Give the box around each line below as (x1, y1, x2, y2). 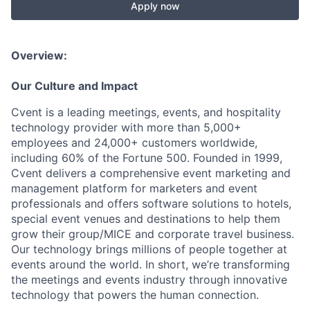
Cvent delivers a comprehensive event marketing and (11, 166, 291, 180)
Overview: (11, 48, 67, 62)
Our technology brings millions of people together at (11, 242, 287, 256)
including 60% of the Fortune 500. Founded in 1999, (11, 151, 282, 165)
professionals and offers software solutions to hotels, (11, 197, 291, 210)
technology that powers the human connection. (11, 288, 259, 302)
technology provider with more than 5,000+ (11, 120, 241, 134)
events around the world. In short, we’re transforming (11, 257, 290, 271)
